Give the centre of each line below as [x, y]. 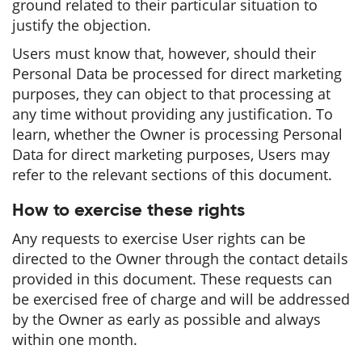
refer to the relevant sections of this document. [172, 175]
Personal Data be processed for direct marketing [177, 74]
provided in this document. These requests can [172, 279]
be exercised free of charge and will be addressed [181, 299]
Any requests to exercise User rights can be [159, 238]
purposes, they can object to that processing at [171, 94]
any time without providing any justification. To [173, 114]
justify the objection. [82, 25]
